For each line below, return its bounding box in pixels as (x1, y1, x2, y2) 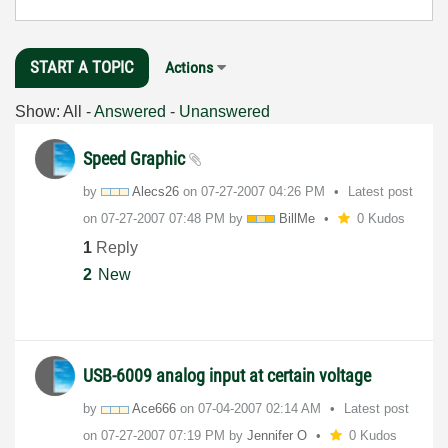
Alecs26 (132, 183, 179, 199)
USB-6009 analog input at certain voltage (83, 365, 371, 387)
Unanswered (179, 102, 270, 120)
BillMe (279, 210, 315, 226)
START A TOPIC (30, 57, 134, 77)
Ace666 (132, 401, 176, 417)
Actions (165, 58, 213, 77)
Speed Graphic (83, 147, 189, 169)
